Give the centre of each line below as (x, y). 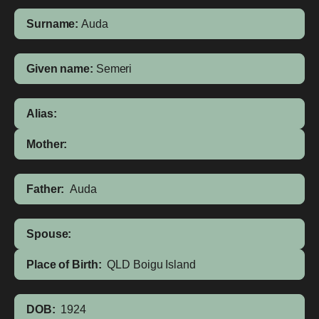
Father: (46, 189)
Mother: (47, 144)
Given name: (60, 69)
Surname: (53, 24)
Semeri (114, 69)
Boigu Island (164, 265)
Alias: (42, 114)
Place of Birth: (64, 265)
